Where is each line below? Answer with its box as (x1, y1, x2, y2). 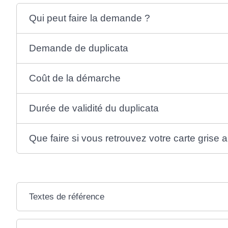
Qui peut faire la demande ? (29, 12, 151, 23)
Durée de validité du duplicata (29, 102, 159, 113)
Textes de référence (29, 191, 105, 202)
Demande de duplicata (29, 42, 129, 53)
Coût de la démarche (29, 72, 121, 83)
